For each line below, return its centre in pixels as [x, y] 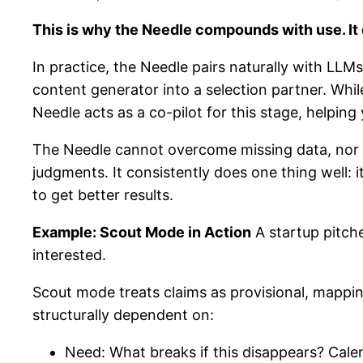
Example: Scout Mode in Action [142, 232]
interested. [69, 254]
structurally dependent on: [123, 314]
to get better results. [103, 194]
